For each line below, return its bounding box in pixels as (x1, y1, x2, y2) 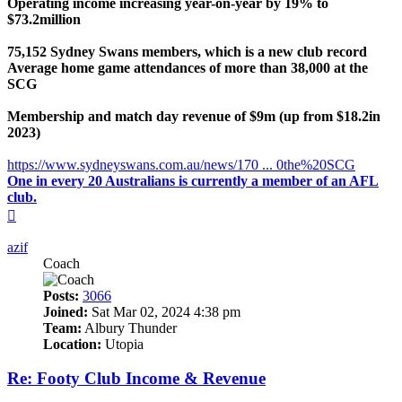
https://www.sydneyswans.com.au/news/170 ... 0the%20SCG (7, 156, 355, 172)
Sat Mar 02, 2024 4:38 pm (88, 303, 240, 319)
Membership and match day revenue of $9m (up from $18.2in (7, 108, 380, 124)
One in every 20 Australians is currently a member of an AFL (7, 172, 379, 188)
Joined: (43, 303, 88, 319)
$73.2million (7, 11, 81, 27)
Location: (43, 336, 101, 352)
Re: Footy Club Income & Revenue (7, 369, 266, 389)
